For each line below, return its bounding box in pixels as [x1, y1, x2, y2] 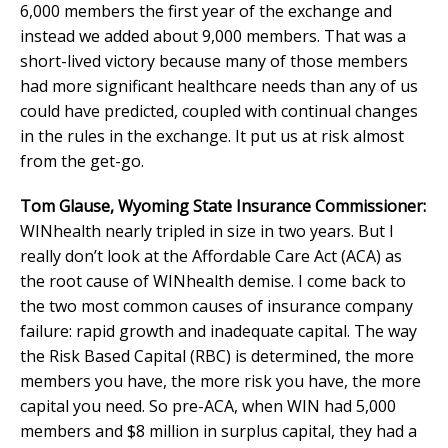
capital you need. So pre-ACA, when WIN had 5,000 [20, 394, 396, 417]
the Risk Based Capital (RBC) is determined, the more [20, 344, 414, 367]
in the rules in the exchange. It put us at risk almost [20, 124, 404, 147]
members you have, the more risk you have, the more [20, 369, 421, 392]
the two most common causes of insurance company [20, 294, 413, 317]
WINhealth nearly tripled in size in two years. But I [20, 219, 394, 242]
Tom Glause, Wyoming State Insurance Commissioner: [20, 194, 426, 217]
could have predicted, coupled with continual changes [20, 99, 418, 122]
